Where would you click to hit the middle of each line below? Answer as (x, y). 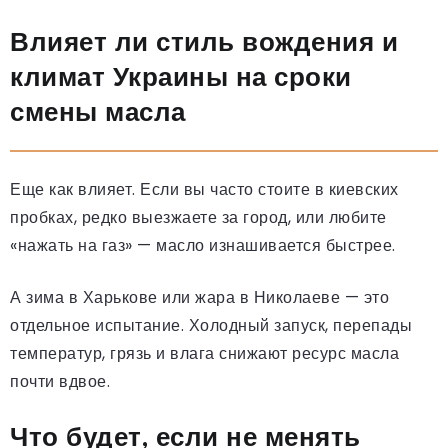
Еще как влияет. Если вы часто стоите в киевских (204, 189)
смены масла (98, 111)
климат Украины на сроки (181, 76)
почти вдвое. (60, 381)
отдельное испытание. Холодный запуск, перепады (211, 325)
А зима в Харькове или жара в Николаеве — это (199, 297)
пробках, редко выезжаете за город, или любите (198, 217)
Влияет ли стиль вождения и (204, 41)
